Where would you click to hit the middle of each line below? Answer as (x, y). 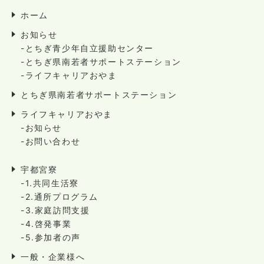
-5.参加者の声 (51, 237)
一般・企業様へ (53, 256)
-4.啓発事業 (46, 223)
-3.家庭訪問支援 (55, 210)
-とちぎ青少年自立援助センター (87, 48)
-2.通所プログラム (60, 196)
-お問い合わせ (51, 141)
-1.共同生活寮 (50, 183)
